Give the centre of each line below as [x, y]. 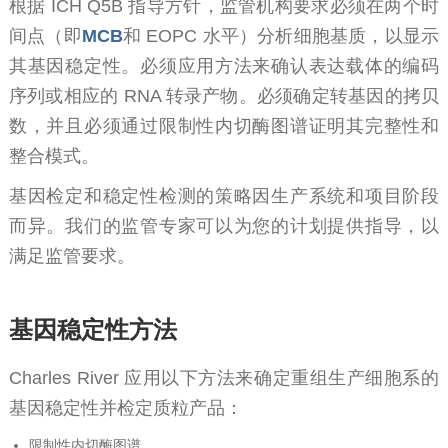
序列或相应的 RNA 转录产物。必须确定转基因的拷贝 [224, 95]
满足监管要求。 [71, 255]
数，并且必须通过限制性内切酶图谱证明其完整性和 [224, 125]
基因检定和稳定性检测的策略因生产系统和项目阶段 [224, 195]
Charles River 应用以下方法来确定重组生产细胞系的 [224, 377]
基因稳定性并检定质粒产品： [125, 407]
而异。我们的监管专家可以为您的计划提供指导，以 [224, 225]
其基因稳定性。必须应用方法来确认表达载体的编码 [224, 65]
